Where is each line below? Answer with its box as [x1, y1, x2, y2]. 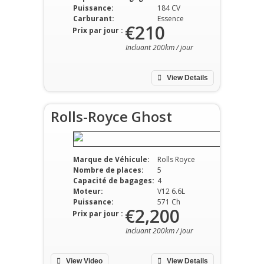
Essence [157, 13, 184, 24]
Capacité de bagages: [72, 176, 154, 186]
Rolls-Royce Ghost [51, 106, 172, 126]
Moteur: [72, 186, 103, 196]
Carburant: [72, 13, 114, 24]
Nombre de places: [72, 165, 144, 175]
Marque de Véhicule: [72, 154, 150, 164]
